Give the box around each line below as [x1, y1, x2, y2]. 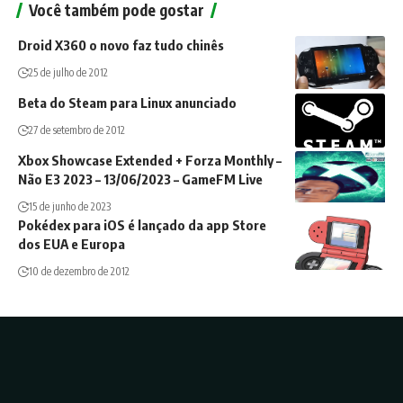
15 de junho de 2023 [29, 200, 111, 214]
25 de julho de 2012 [29, 66, 108, 80]
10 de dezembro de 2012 [29, 264, 130, 279]
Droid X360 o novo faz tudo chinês [18, 37, 224, 54]
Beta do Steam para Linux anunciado [18, 94, 237, 112]
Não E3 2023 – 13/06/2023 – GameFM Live [18, 171, 263, 188]
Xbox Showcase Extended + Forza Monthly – [18, 152, 282, 169]
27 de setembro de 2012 [29, 123, 125, 138]
